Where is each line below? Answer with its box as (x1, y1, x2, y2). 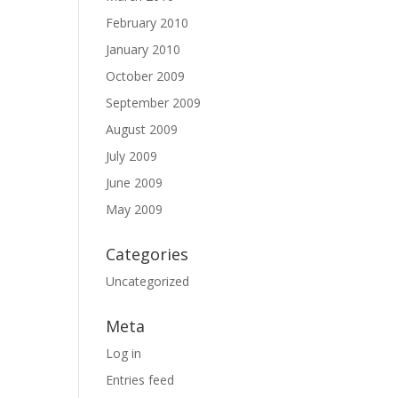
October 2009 (106, 68, 186, 84)
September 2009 (106, 94, 202, 111)
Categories (106, 243, 189, 265)
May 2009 (106, 201, 163, 218)
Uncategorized (106, 273, 190, 290)
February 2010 (106, 14, 189, 31)
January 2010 (106, 41, 181, 58)
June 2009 (106, 174, 163, 191)
